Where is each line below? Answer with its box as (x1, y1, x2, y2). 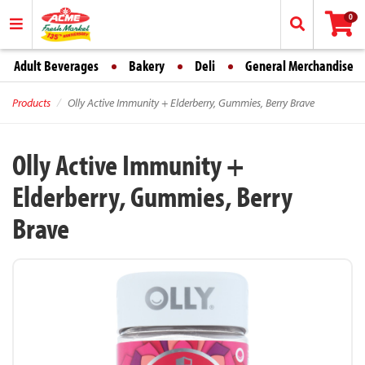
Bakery (129, 56, 165, 75)
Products (12, 95, 51, 110)
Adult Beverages (14, 56, 99, 75)
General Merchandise (245, 56, 354, 75)
